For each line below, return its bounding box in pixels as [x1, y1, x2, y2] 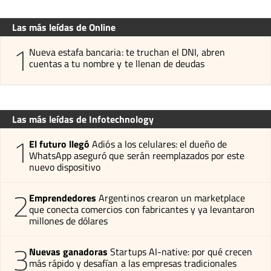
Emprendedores [29, 190, 97, 205]
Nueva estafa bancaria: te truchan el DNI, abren [29, 44, 226, 59]
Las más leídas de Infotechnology [12, 111, 154, 126]
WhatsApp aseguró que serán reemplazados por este [29, 148, 245, 163]
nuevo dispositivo [29, 159, 101, 174]
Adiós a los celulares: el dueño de [92, 136, 227, 151]
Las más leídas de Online [12, 19, 116, 34]
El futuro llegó [29, 136, 90, 151]
